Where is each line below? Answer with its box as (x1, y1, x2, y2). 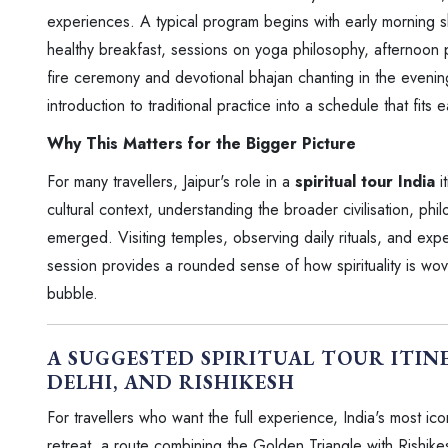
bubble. (47, 282, 98, 306)
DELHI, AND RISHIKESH (47, 369, 295, 396)
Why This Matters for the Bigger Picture (47, 132, 356, 156)
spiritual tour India (295, 170, 435, 194)
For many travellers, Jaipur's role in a (47, 170, 295, 194)
